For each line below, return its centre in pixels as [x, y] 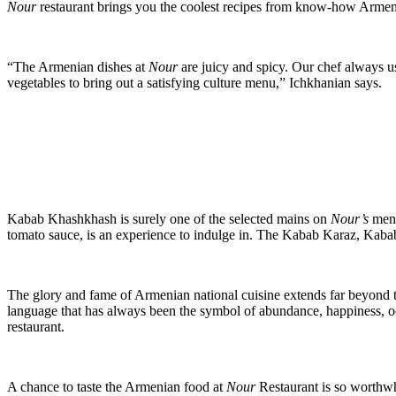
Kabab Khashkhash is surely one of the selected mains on [169, 219]
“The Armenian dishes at [78, 67]
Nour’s [350, 219]
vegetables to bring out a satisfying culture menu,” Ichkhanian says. [194, 83]
